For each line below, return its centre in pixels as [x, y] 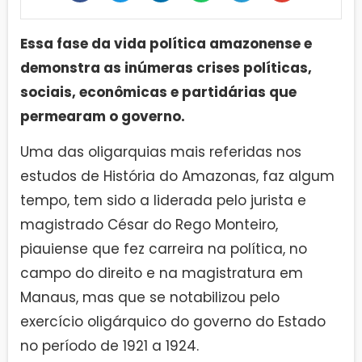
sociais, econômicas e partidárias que [158, 92]
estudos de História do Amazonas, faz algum [177, 177]
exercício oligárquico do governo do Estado [173, 322]
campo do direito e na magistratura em [162, 274]
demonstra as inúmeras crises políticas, [166, 67]
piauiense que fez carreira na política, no [164, 249]
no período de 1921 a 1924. [109, 346]
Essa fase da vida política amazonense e [166, 43]
